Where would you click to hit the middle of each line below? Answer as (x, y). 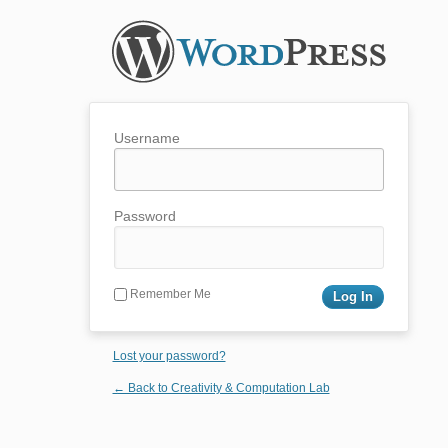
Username (146, 137)
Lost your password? (169, 355)
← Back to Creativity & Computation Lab (221, 387)
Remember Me (168, 293)
